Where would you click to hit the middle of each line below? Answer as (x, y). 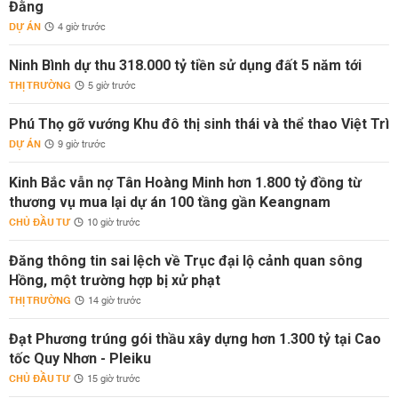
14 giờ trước (115, 302)
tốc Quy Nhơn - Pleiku (80, 359)
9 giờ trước (82, 145)
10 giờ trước (114, 223)
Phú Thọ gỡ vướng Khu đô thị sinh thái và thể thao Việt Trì (199, 124)
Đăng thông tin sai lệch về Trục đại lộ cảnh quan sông (186, 261)
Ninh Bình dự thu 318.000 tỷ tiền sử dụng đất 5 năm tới (185, 66)
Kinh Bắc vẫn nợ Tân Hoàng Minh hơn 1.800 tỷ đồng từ (185, 183)
